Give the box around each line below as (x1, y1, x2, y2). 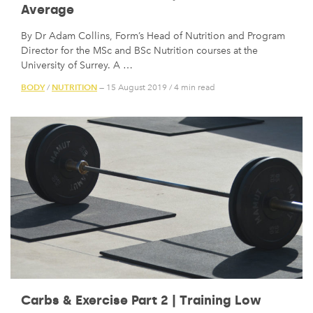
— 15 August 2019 (97, 82, 167, 93)
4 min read (174, 82, 215, 93)
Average (21, 1, 74, 17)
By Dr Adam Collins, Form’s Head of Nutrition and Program (21, 29, 285, 42)
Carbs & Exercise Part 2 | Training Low (21, 293, 261, 309)
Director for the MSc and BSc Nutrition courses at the (21, 44, 258, 57)
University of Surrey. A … (21, 59, 133, 71)
